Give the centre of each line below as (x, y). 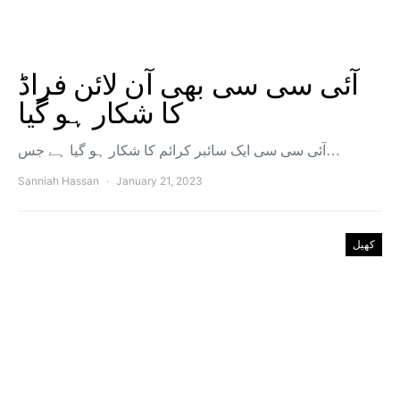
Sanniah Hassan (58, 181)
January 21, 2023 (159, 181)
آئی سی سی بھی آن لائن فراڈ (189, 85)
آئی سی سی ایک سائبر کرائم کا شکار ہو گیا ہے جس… (333, 150)
